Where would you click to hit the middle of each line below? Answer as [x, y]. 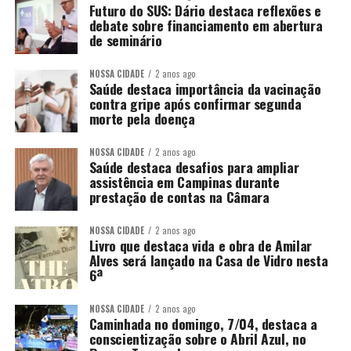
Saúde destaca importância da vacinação [205, 89]
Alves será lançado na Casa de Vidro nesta [208, 260]
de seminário [125, 40]
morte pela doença [142, 118]
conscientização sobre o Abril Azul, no [197, 338]
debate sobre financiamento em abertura [206, 25]
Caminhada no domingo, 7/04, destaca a [203, 324]
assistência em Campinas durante [184, 182]
